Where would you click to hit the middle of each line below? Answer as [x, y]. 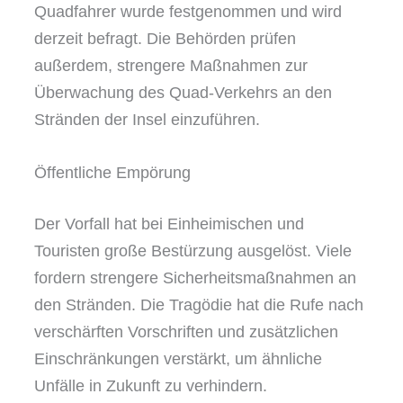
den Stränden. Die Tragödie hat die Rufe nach [199, 304]
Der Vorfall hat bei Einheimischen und [169, 224]
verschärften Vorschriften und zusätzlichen [186, 331]
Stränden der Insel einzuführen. [147, 119]
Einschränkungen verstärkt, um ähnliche [178, 358]
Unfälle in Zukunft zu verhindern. [151, 385]
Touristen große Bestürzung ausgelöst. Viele [193, 251]
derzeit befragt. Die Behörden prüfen [165, 38]
